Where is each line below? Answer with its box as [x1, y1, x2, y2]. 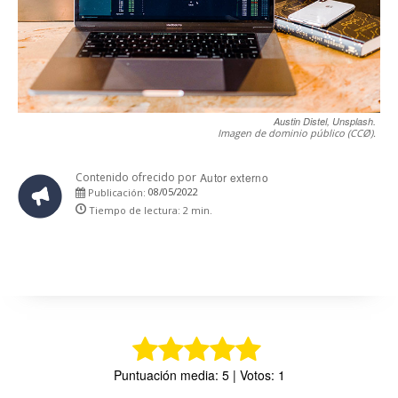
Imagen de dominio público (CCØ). [218, 125, 376, 139]
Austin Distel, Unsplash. [274, 114, 376, 128]
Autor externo [200, 169, 268, 185]
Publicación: [85, 185, 146, 199]
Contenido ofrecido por [76, 169, 196, 185]
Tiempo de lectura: [89, 203, 183, 217]
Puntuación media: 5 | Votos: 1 [113, 365, 285, 384]
